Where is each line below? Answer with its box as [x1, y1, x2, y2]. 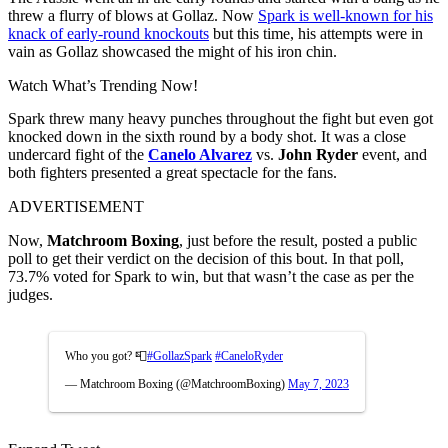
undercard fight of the [8, 145, 148, 163]
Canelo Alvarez [148, 145, 252, 163]
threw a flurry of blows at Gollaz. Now [8, 6, 258, 24]
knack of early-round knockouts [8, 24, 209, 42]
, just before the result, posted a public [179, 231, 417, 249]
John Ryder [278, 145, 358, 163]
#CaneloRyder [215, 348, 283, 363]
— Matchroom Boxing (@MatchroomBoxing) [65, 376, 288, 391]
